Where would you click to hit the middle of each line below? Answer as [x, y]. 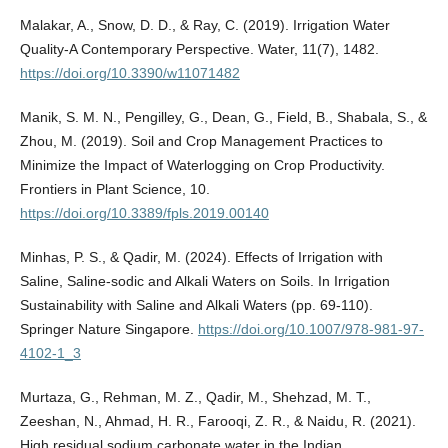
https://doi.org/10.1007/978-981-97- [310, 329]
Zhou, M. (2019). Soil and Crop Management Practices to [201, 141]
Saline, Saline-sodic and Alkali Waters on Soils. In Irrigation [204, 281]
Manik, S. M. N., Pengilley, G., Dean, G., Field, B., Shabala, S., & [223, 117]
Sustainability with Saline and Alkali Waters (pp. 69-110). [196, 305]
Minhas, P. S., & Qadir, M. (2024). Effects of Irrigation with [201, 257]
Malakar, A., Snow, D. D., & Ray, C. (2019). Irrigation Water [204, 25]
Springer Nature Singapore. [108, 329]
